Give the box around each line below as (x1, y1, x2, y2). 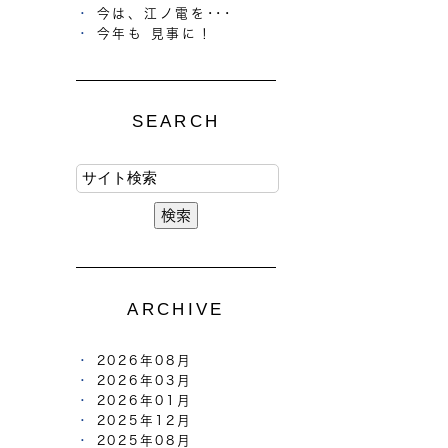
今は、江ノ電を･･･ (96, 6, 233, 20)
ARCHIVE (127, 299, 225, 318)
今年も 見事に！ (96, 26, 214, 40)
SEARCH (131, 112, 221, 131)
